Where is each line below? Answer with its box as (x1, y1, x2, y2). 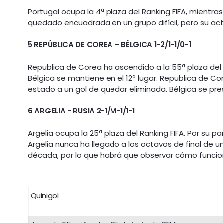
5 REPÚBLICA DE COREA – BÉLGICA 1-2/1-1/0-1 (28, 39, 191, 50)
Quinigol (30, 190, 59, 201)
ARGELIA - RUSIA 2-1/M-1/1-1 (34, 106, 135, 116)
